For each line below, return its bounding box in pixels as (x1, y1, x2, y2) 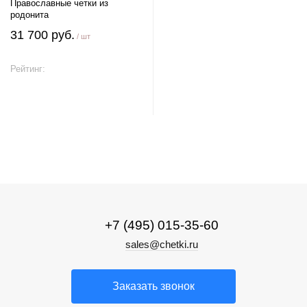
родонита (10, 10, 49, 20)
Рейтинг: (10, 64, 48, 74)
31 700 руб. (10, 28, 75, 42)
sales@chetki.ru (125, 238, 198, 250)
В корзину (53, 95, 100, 107)
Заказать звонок (112, 280, 195, 292)
